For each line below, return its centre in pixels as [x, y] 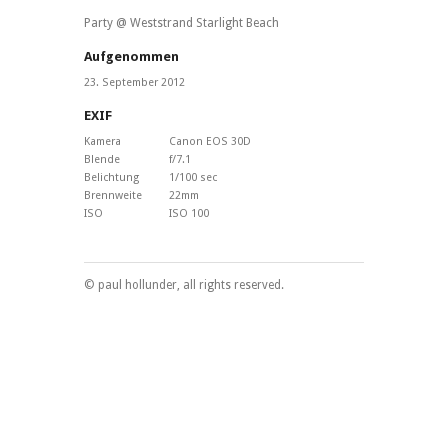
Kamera [102, 142]
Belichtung [112, 178]
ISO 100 [189, 214]
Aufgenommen [131, 57]
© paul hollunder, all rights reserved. [184, 285]
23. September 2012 [134, 83]
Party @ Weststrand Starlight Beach [181, 23]
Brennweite [113, 196]
